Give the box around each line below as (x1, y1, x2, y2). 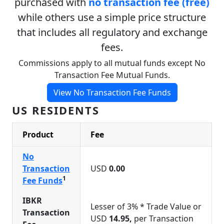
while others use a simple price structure (18, 10, 206, 24)
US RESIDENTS (12, 103, 99, 117)
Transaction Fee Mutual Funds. (54, 69, 170, 80)
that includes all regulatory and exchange (16, 25, 207, 39)
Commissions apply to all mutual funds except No (18, 57, 205, 68)
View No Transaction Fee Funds (53, 87, 171, 98)
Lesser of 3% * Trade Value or (90, 201, 201, 212)
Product (22, 129, 53, 140)
